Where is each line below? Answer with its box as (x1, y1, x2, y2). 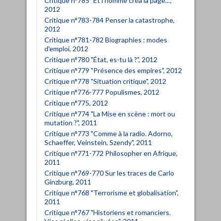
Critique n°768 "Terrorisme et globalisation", (44, 188, 179, 197)
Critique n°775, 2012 (44, 98, 108, 107)
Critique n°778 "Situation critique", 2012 (44, 76, 166, 85)
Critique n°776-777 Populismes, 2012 (44, 87, 159, 96)
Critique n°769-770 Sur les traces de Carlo (44, 168, 174, 177)
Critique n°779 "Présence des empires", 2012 (44, 66, 182, 74)
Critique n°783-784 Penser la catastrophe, (44, 15, 175, 24)
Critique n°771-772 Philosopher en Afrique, (44, 148, 178, 157)
